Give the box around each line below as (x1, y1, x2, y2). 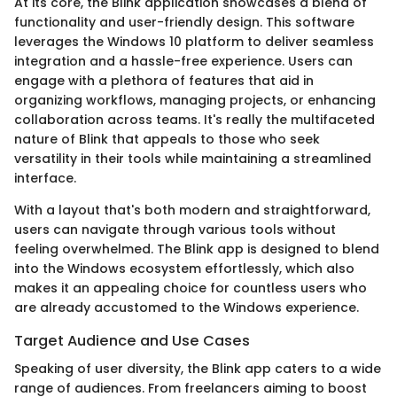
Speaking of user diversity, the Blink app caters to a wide (14, 360, 381, 378)
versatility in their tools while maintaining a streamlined (14, 149, 371, 167)
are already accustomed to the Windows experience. (14, 298, 359, 316)
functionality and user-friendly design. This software (14, 12, 354, 31)
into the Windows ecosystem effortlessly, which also (14, 259, 354, 277)
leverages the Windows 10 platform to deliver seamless (14, 32, 374, 51)
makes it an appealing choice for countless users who (14, 278, 367, 297)
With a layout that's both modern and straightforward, (14, 200, 370, 219)
